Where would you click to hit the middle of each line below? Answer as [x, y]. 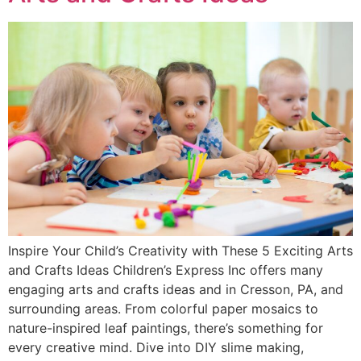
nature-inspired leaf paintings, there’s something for [166, 328]
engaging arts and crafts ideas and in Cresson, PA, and [176, 290]
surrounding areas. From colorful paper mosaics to [163, 309]
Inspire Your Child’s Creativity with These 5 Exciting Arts [180, 251]
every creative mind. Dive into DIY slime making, [156, 348]
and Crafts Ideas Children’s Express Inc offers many [166, 270]
